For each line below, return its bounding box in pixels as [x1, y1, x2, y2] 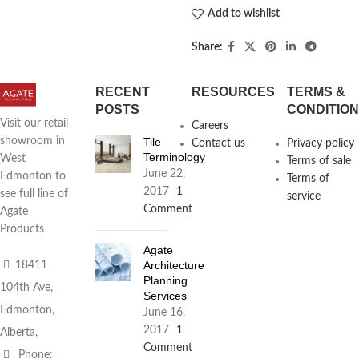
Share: [191, 41, 223, 53]
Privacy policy [287, 137, 355, 149]
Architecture [143, 258, 205, 272]
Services [143, 288, 188, 302]
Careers [191, 119, 228, 131]
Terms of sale [287, 155, 352, 167]
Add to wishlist [207, 8, 280, 19]
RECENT [95, 84, 151, 99]
